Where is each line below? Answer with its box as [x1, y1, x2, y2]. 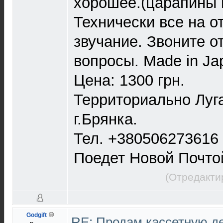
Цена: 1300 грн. [74, 72, 185, 89]
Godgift [26, 212, 47, 219]
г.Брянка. [74, 111, 137, 128]
